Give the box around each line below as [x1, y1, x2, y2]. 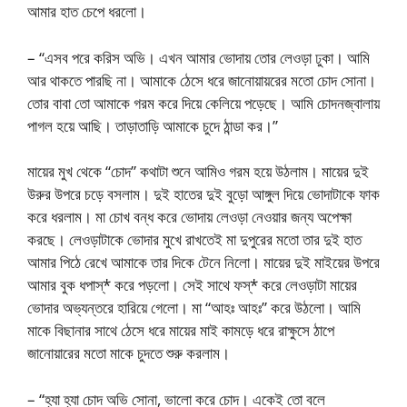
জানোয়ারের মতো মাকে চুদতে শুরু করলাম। [27, 342, 230, 363]
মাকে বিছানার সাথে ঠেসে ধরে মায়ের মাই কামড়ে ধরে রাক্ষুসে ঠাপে [27, 320, 334, 341]
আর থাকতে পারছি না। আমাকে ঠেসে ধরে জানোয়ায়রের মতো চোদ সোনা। [27, 69, 376, 91]
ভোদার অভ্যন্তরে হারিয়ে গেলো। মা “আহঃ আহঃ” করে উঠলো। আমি [27, 297, 361, 318]
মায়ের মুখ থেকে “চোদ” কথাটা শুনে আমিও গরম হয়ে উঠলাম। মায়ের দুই [27, 161, 369, 182]
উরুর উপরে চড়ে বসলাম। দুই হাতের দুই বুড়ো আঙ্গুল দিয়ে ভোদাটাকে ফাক [27, 184, 380, 204]
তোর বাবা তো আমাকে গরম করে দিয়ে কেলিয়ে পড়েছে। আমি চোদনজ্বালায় [27, 92, 380, 114]
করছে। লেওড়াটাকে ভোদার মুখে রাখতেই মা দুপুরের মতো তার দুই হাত [27, 229, 362, 250]
